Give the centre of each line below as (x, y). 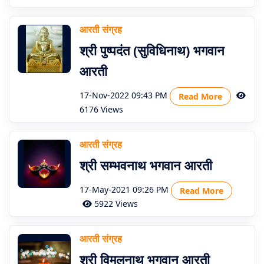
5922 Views (115, 204)
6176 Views (101, 109)
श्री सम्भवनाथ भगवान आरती (146, 165)
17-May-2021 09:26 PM (124, 190)
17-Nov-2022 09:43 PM (123, 95)
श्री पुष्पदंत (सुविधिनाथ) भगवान (152, 50)
